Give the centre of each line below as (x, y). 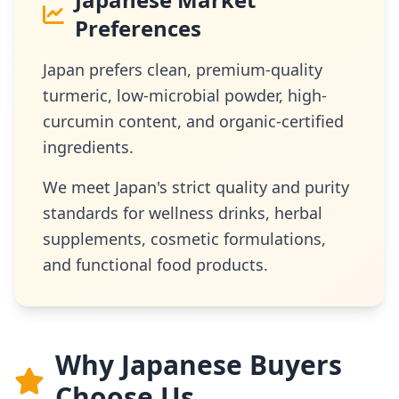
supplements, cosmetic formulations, (184, 239)
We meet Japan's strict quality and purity (196, 187)
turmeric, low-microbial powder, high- (185, 95)
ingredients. (88, 147)
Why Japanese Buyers (199, 365)
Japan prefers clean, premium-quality (183, 69)
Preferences (138, 28)
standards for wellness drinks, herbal (183, 213)
